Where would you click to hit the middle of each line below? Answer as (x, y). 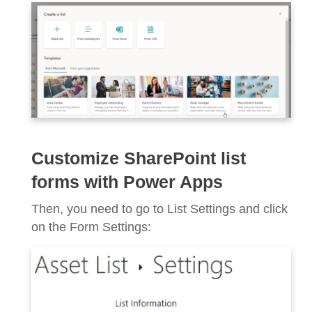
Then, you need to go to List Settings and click (159, 209)
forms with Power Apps (127, 182)
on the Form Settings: (91, 227)
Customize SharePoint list (139, 158)
